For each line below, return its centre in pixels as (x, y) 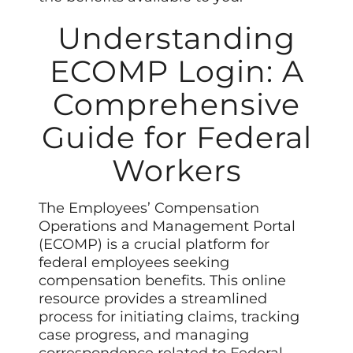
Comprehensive (176, 104)
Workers (176, 170)
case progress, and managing (144, 334)
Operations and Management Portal (167, 226)
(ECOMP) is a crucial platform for (154, 244)
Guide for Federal (176, 137)
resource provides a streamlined (153, 298)
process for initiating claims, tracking (169, 316)
